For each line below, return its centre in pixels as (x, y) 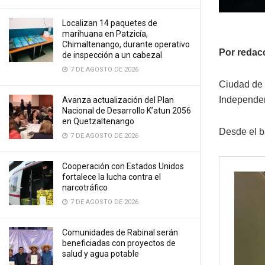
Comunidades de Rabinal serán (120, 232)
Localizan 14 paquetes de (110, 23)
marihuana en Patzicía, (105, 34)
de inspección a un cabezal (112, 55)
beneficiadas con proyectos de (119, 243)
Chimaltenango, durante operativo (126, 44)
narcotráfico (85, 188)
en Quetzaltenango (98, 121)
